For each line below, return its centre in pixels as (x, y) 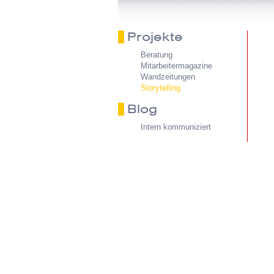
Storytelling (161, 88)
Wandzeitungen (168, 77)
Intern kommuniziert (176, 127)
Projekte (155, 37)
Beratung (157, 55)
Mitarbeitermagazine (176, 66)
